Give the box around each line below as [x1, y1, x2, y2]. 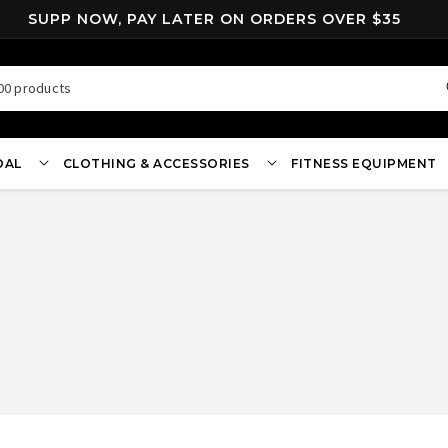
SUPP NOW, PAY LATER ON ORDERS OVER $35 [35, 10, 409, 28]
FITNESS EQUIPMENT [291, 155, 437, 171]
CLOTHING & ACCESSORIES [62, 155, 250, 171]
